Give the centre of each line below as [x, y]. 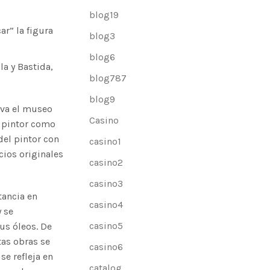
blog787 [108, 78]
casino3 [106, 184]
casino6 [106, 247]
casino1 [105, 141]
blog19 [104, 15]
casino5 [106, 226]
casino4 [106, 205]
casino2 [106, 162]
